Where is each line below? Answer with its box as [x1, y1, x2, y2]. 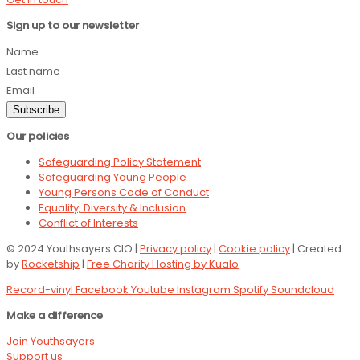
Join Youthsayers [6, 333, 95, 349]
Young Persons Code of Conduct [39, 184, 209, 200]
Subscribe [13, 103, 59, 116]
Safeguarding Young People [39, 169, 186, 185]
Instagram [177, 281, 231, 297]
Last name [6, 63, 63, 79]
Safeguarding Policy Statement [39, 153, 201, 170]
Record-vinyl [6, 281, 73, 297]
